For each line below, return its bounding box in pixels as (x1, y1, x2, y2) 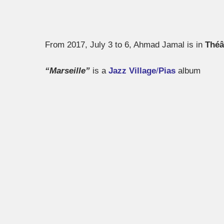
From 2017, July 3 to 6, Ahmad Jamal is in (45, 40, 205, 50)
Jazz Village (108, 65, 156, 75)
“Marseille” (45, 65, 90, 75)
